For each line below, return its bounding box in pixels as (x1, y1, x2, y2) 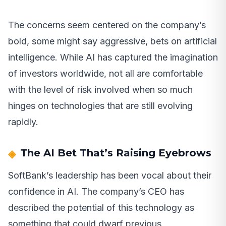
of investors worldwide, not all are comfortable (8, 68, 203, 79)
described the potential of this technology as (8, 202, 194, 213)
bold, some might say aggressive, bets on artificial (8, 35, 217, 46)
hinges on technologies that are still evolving (8, 100, 193, 111)
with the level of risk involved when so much (8, 84, 193, 95)
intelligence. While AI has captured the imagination (8, 51, 218, 63)
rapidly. (8, 116, 38, 127)
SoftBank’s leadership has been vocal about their (8, 169, 211, 181)
